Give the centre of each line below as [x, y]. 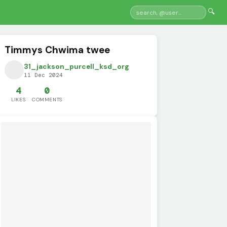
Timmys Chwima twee [58, 50]
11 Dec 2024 [44, 75]
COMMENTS [47, 100]
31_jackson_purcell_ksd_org [77, 67]
